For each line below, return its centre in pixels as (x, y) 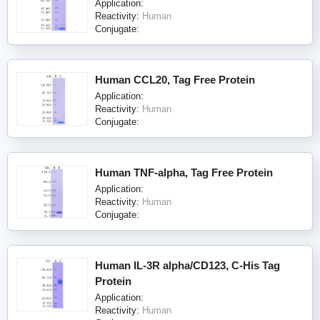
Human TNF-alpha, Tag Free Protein (184, 172)
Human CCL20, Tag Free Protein (175, 79)
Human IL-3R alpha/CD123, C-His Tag (187, 265)
